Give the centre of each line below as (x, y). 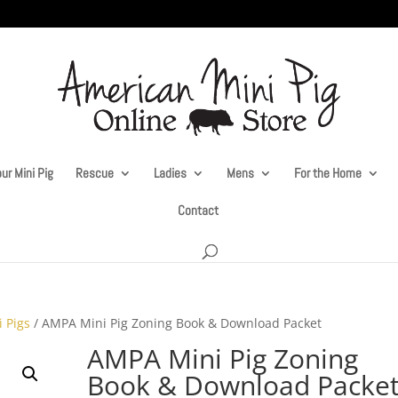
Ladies (170, 173)
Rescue (94, 173)
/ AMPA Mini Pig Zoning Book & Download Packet (176, 323)
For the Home (327, 173)
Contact (198, 210)
